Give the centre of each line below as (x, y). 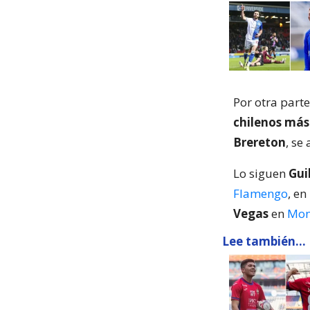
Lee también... (264, 241)
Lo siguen (261, 173)
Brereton (259, 142)
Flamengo (261, 193)
